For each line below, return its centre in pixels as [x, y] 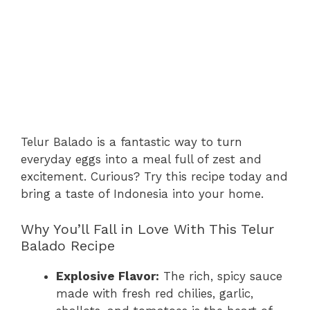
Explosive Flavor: [108, 276]
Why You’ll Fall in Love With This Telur [147, 229]
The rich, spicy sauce [221, 276]
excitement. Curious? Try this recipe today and [154, 177]
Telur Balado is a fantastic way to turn [131, 142]
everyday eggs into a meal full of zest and [141, 159]
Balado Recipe [68, 245]
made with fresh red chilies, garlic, [155, 293]
